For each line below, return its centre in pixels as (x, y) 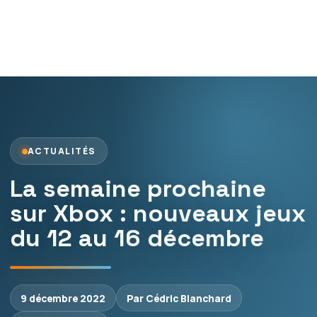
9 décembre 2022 (63, 298)
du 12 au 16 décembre (137, 238)
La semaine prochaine (138, 189)
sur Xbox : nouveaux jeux (158, 213)
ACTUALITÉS (62, 151)
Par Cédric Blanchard (179, 298)
